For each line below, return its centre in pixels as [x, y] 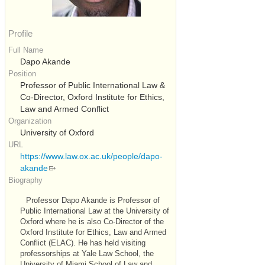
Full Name [26, 50]
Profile [20, 33]
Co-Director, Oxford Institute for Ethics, [92, 97]
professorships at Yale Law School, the [87, 254]
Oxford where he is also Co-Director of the [92, 222]
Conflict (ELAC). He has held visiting [83, 243]
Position [22, 74]
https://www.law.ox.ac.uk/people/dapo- [91, 156]
